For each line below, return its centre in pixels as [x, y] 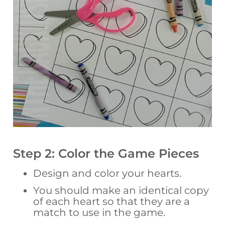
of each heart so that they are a [112, 201]
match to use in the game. [99, 212]
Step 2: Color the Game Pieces [106, 153]
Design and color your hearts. [107, 173]
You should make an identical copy [121, 190]
